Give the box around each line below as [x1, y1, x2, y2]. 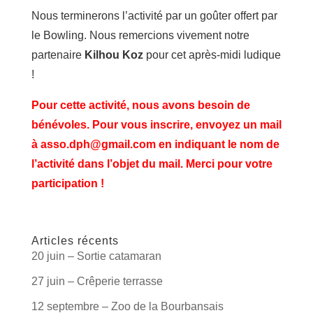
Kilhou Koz [84, 49, 143, 61]
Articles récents [31, 235, 119, 247]
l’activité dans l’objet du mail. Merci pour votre [31, 158, 272, 170]
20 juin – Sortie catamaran [31, 250, 161, 262]
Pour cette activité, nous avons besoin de [31, 99, 250, 111]
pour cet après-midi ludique [143, 49, 281, 61]
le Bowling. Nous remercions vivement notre [31, 29, 249, 41]
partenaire [31, 49, 85, 61]
